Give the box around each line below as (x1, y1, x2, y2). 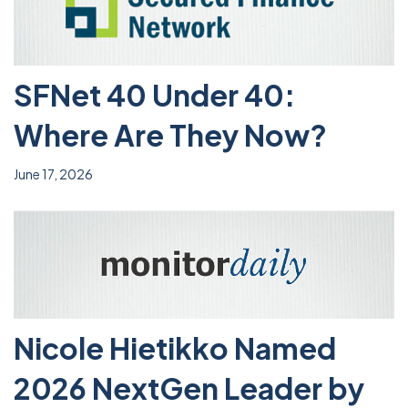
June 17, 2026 (14, 166, 93, 183)
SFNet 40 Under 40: (14, 76, 295, 114)
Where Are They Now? (14, 117, 327, 154)
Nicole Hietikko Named (14, 330, 336, 366)
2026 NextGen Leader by (14, 370, 364, 406)
